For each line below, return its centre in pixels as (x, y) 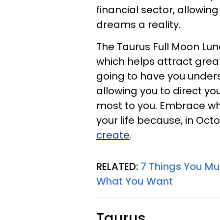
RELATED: (118, 166)
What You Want (135, 181)
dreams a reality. (141, 25)
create (113, 135)
